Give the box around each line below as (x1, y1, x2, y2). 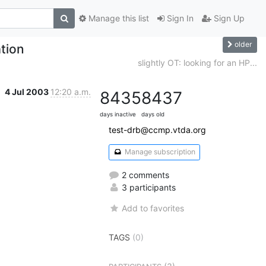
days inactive (100, 110, 136, 118)
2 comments (119, 169, 169, 180)
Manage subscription (122, 147, 195, 156)
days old (141, 110, 164, 118)
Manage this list (86, 13, 149, 24)
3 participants (119, 182, 176, 192)
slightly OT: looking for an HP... (138, 57, 257, 68)
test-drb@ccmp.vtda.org (109, 124, 206, 135)
